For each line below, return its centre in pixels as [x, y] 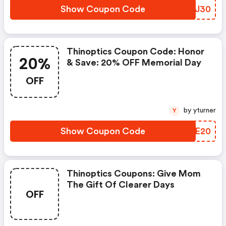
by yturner [205, 110]
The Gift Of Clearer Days [121, 185]
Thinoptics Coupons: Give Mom [134, 174]
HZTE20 [193, 131]
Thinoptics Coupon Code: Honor [135, 51]
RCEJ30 [193, 9]
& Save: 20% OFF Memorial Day [134, 63]
